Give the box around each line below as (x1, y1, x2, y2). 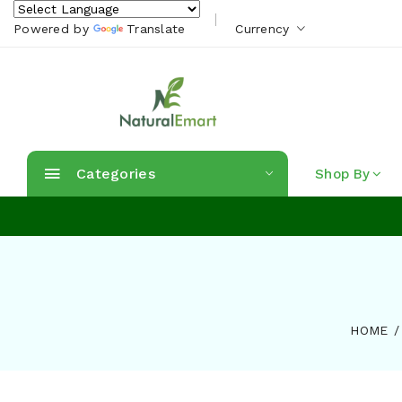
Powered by (13, 22, 94, 36)
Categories (76, 165, 155, 182)
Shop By (315, 165, 370, 182)
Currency (235, 22, 294, 36)
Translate (127, 22, 186, 36)
